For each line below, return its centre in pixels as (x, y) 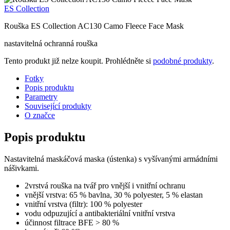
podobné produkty (183, 61)
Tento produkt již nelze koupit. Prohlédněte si (79, 61)
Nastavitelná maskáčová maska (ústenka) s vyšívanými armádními (111, 159)
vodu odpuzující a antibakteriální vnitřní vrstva (100, 213)
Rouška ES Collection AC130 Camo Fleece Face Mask (94, 26)
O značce (40, 115)
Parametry (41, 97)
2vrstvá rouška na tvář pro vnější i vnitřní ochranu (105, 185)
